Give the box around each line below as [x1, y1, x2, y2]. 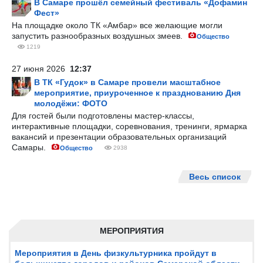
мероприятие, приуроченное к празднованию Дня [34, 88, 241, 97]
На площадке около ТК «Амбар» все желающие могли [12, 21, 222, 30]
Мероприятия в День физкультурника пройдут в [15, 248, 217, 258]
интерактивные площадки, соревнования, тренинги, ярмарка [12, 122, 247, 131]
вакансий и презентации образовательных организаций [12, 132, 227, 141]
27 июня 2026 [12, 64, 70, 73]
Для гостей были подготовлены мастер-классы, [12, 111, 194, 120]
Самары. [12, 143, 48, 152]
